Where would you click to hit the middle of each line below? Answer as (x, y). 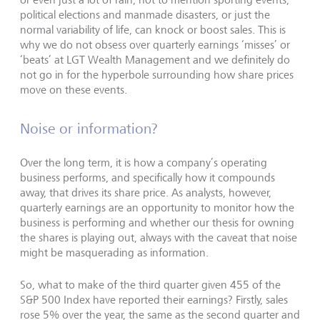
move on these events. (74, 90)
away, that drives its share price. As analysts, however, (146, 192)
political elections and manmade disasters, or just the (145, 15)
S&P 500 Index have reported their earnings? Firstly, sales (154, 300)
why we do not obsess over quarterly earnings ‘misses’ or (155, 45)
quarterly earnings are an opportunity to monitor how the (157, 207)
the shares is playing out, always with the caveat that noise (159, 237)
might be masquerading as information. (114, 252)
